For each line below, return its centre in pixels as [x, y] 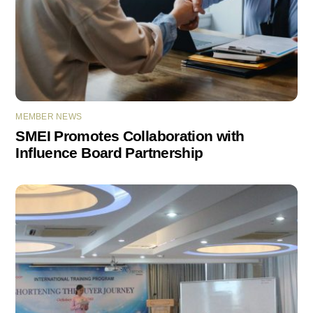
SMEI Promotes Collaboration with [130, 136]
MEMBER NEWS [49, 117]
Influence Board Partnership [109, 153]
